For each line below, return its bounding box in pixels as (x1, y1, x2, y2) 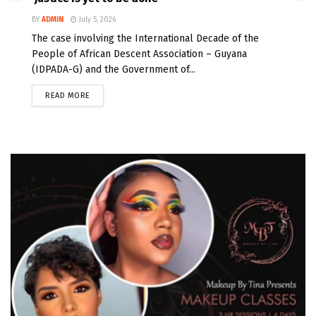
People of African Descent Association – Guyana (32, 48, 247, 60)
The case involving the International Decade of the (32, 32, 259, 44)
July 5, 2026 (77, 16, 116, 24)
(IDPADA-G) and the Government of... (32, 63, 195, 75)
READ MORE (45, 91, 90, 100)
